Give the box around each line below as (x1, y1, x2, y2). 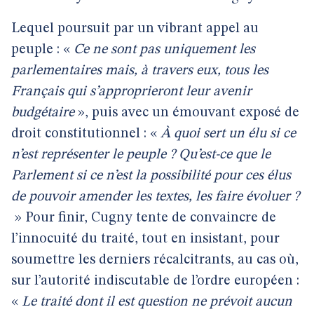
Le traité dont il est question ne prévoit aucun (22, 295, 292, 309)
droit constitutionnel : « (11, 127, 161, 141)
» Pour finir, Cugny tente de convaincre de (11, 211, 276, 225)
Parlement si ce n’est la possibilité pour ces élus (11, 169, 291, 183)
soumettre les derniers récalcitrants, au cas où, (11, 253, 299, 267)
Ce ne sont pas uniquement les (74, 43, 255, 57)
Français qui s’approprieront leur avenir (11, 85, 252, 99)
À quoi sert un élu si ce (161, 127, 296, 141)
